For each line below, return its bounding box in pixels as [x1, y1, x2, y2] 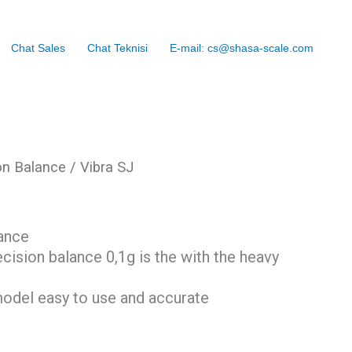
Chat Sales [11, 42, 65, 54]
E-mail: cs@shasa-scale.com [170, 42, 313, 54]
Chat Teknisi [87, 42, 148, 54]
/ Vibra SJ [66, 159, 134, 175]
